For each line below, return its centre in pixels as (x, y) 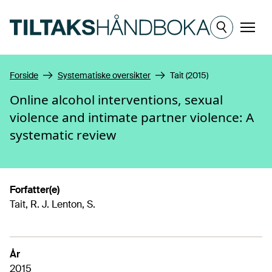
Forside (24, 75)
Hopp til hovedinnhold (58, 11)
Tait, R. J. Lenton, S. (53, 204)
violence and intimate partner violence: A (132, 117)
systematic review (63, 135)
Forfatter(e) (35, 190)
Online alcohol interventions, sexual (116, 100)
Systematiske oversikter (104, 75)
